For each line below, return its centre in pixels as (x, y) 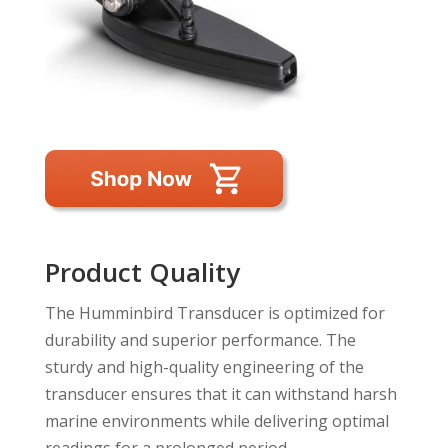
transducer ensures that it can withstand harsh (220, 393)
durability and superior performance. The (200, 339)
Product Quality (142, 271)
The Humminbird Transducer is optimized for (214, 312)
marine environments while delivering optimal (216, 420)
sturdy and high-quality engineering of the (204, 366)
